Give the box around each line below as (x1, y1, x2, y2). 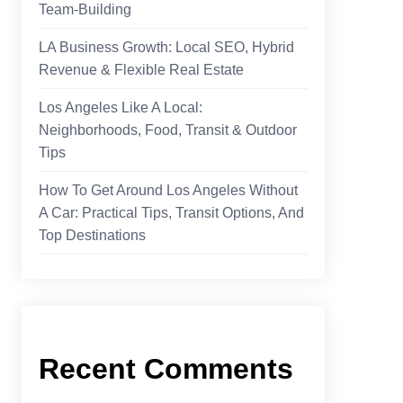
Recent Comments (39, 353, 294, 386)
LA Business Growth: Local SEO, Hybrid (39, 39, 295, 55)
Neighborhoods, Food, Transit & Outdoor (39, 121, 298, 138)
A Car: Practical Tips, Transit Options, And (39, 204, 305, 220)
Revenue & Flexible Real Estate (39, 61, 245, 77)
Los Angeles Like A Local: (39, 99, 203, 115)
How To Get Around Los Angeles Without (39, 182, 299, 198)
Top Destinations (39, 227, 147, 243)
